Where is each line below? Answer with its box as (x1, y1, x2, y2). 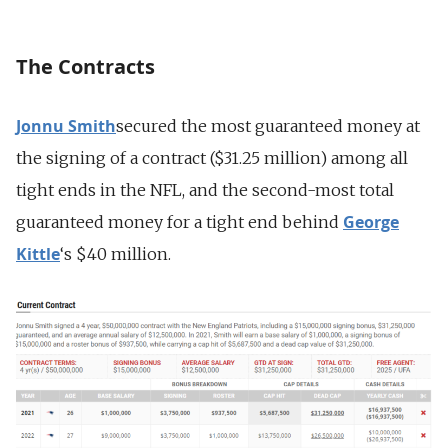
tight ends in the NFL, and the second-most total (16, 180, 394, 201)
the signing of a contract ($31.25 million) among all (16, 148, 408, 169)
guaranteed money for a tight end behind (16, 212, 343, 233)
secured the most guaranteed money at (116, 116, 420, 137)
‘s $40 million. (60, 244, 171, 265)
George (343, 211, 399, 234)
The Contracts (16, 53, 155, 81)
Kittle (16, 243, 60, 266)
